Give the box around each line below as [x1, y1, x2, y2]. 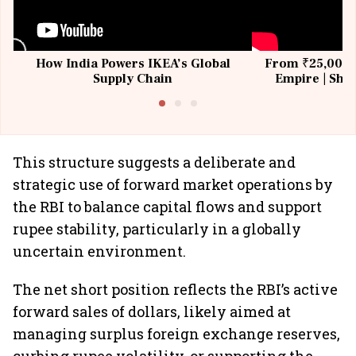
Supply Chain [93, 71, 172, 87]
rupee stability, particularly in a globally [13, 219, 301, 238]
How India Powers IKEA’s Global [35, 56, 230, 72]
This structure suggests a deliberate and [13, 153, 296, 172]
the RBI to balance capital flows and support [13, 197, 322, 216]
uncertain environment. [13, 242, 186, 261]
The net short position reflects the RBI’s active [13, 280, 338, 299]
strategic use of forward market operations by [13, 175, 333, 194]
